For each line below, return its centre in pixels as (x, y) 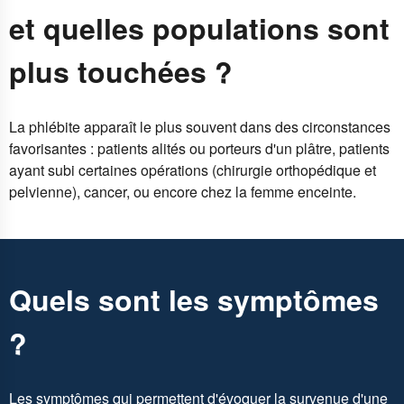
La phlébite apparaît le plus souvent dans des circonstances (200, 127)
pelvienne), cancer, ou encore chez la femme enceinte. (183, 192)
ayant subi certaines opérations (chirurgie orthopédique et (193, 170)
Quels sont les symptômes (194, 299)
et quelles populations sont (199, 28)
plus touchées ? (121, 71)
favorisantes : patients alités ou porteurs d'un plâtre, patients (199, 149)
